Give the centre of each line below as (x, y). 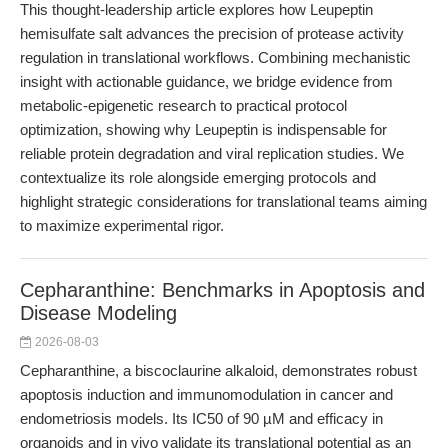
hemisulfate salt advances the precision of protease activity (212, 33)
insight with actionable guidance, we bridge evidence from (206, 81)
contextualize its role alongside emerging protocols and (198, 177)
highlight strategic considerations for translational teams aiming (223, 201)
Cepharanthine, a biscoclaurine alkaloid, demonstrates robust (218, 370)
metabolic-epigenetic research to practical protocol (183, 105)
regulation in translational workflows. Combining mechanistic (215, 57)
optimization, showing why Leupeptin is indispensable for (203, 129)
